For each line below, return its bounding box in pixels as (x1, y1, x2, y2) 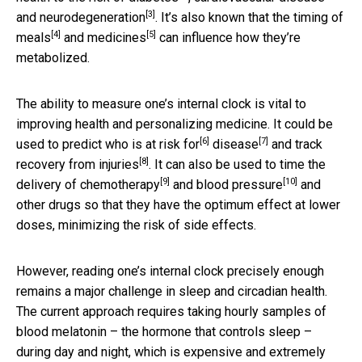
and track (268, 136, 322, 152)
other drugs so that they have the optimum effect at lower (16, 196, 340, 213)
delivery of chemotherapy (16, 176, 160, 192)
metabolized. (16, 49, 90, 65)
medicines (87, 29, 146, 45)
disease (213, 136, 259, 152)
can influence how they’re (156, 29, 301, 45)
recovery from (16, 156, 99, 172)
